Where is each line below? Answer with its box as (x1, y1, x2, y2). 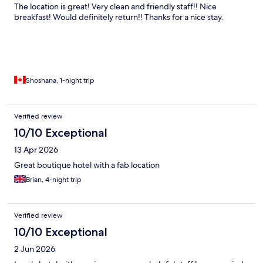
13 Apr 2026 (14, 144, 58, 155)
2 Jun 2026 (14, 243, 55, 254)
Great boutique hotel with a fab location (14, 159, 160, 170)
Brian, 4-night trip (26, 174, 82, 184)
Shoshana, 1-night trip (26, 75, 95, 85)
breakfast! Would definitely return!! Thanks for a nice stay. (14, 11, 224, 22)
